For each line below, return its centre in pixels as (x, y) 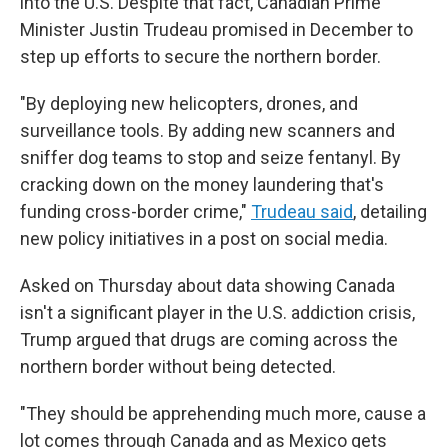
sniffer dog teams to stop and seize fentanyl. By (210, 157)
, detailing (390, 211)
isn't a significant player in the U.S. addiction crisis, (217, 312)
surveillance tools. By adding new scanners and (207, 130)
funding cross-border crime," (135, 211)
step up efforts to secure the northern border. (200, 56)
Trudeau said (302, 211)
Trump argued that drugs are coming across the (209, 339)
